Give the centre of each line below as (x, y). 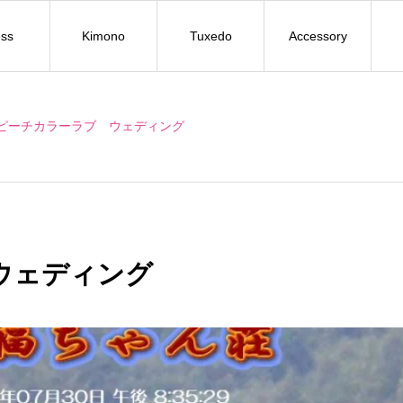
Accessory (318, 36)
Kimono (103, 36)
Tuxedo (210, 36)
